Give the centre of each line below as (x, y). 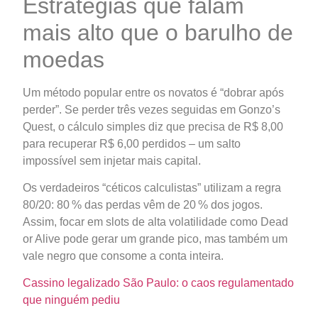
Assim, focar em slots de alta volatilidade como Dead (155, 222)
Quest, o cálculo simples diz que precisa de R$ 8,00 (153, 126)
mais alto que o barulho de (158, 32)
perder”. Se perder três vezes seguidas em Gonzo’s (152, 109)
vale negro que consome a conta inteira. (123, 256)
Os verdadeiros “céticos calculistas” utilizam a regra (152, 188)
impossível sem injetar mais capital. (112, 160)
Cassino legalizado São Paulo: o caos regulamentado (158, 283)
